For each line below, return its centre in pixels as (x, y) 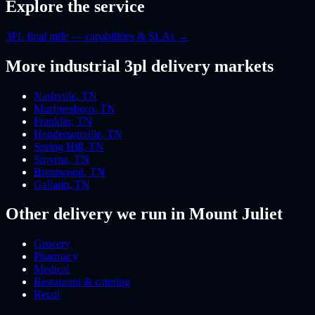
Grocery (52, 244)
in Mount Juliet (225, 214)
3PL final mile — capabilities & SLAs (90, 36)
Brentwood (59, 172)
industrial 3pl (98, 66)
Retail (47, 295)
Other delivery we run (86, 214)
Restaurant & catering (82, 282)
